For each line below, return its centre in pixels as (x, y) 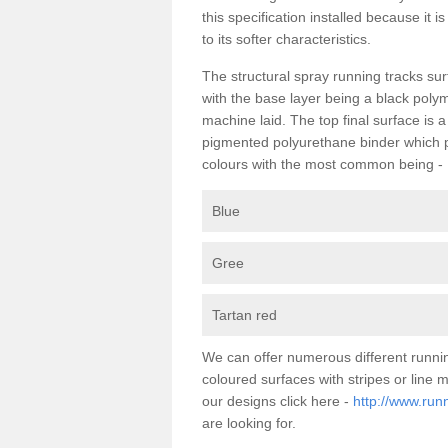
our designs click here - (277, 401)
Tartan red (244, 315)
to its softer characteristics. (286, 39)
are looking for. (251, 423)
